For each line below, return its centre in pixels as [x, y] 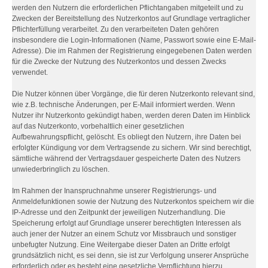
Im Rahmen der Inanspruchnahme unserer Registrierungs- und [114, 191]
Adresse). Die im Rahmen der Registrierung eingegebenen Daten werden [132, 51]
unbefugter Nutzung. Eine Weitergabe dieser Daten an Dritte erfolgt [121, 245]
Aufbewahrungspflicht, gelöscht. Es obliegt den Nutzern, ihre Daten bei [127, 137]
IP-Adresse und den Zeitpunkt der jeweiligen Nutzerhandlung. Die [119, 212]
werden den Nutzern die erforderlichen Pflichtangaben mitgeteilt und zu [128, 8]
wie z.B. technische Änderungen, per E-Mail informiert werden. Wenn [124, 105]
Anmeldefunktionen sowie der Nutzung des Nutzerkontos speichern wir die [133, 202]
